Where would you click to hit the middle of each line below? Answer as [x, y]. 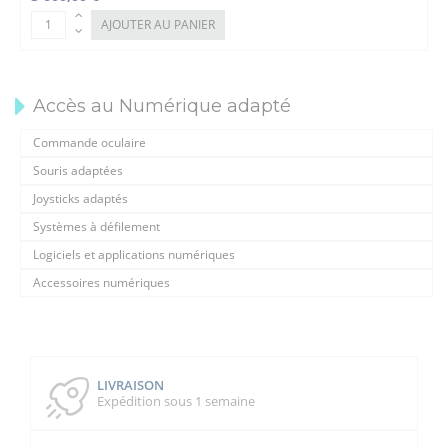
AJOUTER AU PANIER [158, 24]
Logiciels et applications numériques [134, 255]
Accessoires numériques [101, 283]
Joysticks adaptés [80, 199]
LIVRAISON [130, 384]
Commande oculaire [89, 143]
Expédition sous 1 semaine [175, 400]
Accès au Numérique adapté [162, 105]
